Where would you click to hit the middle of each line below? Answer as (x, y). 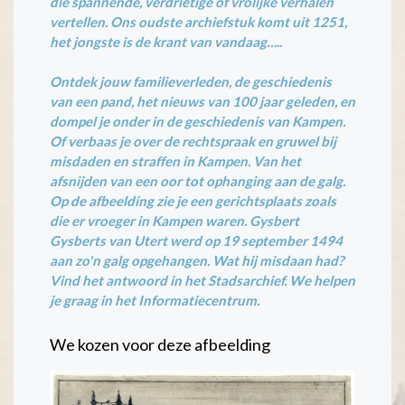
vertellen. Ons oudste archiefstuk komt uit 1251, (198, 22)
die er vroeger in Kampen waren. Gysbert (174, 221)
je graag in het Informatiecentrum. (155, 300)
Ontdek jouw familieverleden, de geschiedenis (191, 81)
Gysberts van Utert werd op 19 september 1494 (196, 240)
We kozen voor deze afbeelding (160, 344)
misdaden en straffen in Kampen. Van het (175, 161)
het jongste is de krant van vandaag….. (166, 42)
